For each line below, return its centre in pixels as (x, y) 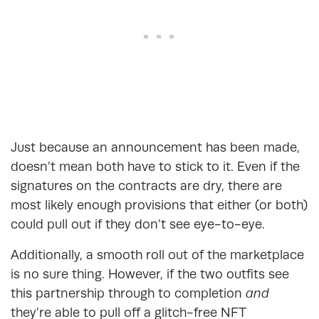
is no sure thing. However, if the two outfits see (150, 273)
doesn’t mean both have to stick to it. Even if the (155, 166)
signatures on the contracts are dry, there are (146, 185)
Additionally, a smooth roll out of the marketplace (157, 254)
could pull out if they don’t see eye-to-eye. (138, 224)
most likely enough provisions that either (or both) (159, 204)
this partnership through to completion (128, 293)
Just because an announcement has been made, (155, 147)
